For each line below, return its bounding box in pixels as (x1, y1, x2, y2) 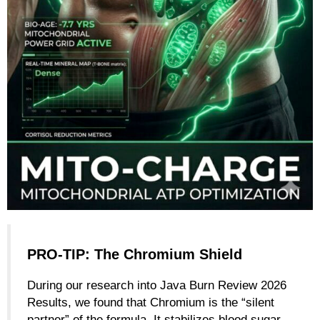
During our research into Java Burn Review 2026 (27, 279, 286, 292)
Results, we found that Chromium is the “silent (27, 296, 274, 309)
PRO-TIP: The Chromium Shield (27, 246, 242, 263)
